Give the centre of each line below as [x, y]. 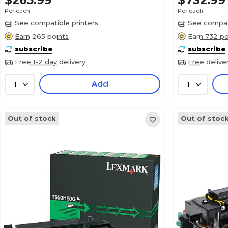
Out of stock [32, 118]
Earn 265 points [42, 36]
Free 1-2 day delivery [50, 62]
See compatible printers [56, 23]
